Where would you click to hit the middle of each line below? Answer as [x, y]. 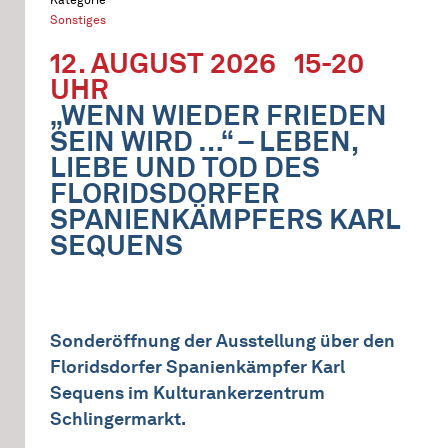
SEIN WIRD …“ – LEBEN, [204, 141]
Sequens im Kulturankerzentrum [187, 393]
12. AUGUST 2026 [163, 63]
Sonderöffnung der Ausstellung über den [222, 341]
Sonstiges [78, 19]
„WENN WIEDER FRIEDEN [218, 115]
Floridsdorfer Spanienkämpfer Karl [197, 367]
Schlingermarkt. [118, 419]
